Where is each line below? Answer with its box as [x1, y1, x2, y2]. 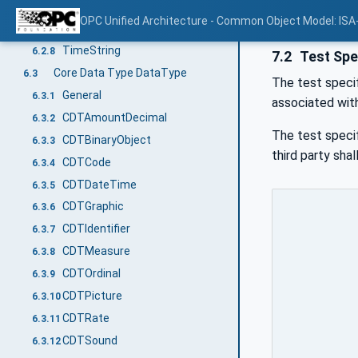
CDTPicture [62, 289, 123, 303]
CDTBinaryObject [62, 133, 152, 146]
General [62, 88, 102, 101]
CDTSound [62, 334, 118, 348]
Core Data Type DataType [53, 66, 187, 79]
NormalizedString [62, 21, 153, 34]
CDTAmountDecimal [62, 110, 168, 124]
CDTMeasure [62, 245, 131, 258]
